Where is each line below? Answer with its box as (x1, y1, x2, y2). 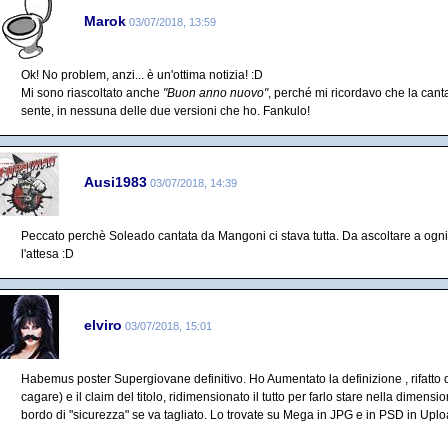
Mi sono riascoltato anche (21, 86, 163, 100)
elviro (84, 316, 122, 333)
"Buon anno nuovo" (163, 86, 268, 100)
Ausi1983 (84, 173, 147, 190)
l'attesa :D (21, 247, 74, 261)
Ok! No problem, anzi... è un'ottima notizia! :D (21, 68, 263, 82)
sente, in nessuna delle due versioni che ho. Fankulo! (21, 104, 310, 118)
